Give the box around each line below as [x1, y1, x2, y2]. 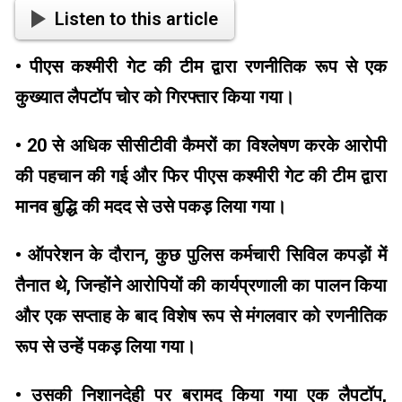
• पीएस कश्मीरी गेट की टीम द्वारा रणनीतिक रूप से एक [15, 56, 387, 78]
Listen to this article [55, 8, 218, 30]
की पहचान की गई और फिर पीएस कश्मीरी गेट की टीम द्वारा [15, 165, 387, 188]
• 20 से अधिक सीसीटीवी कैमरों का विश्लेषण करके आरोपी [15, 135, 387, 157]
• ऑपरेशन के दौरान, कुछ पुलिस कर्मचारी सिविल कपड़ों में [15, 244, 387, 267]
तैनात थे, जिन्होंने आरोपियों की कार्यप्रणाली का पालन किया [15, 275, 387, 297]
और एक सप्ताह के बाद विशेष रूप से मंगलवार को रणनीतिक [15, 305, 387, 328]
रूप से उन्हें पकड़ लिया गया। [15, 336, 196, 358]
